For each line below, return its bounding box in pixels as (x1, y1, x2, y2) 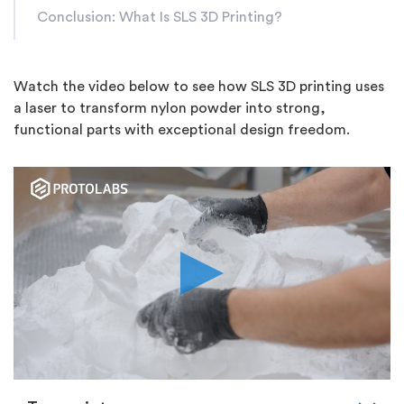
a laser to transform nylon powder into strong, (14, 101, 326, 115)
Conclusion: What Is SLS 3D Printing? (37, 10, 282, 24)
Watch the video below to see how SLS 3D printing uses (14, 79, 384, 94)
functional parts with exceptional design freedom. (14, 123, 350, 137)
